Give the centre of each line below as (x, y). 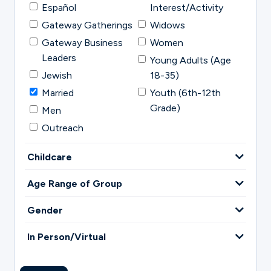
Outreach (63, 128)
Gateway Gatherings (87, 25)
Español (59, 7)
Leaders (59, 57)
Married (58, 93)
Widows (168, 25)
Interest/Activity (187, 7)
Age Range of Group (75, 183)
